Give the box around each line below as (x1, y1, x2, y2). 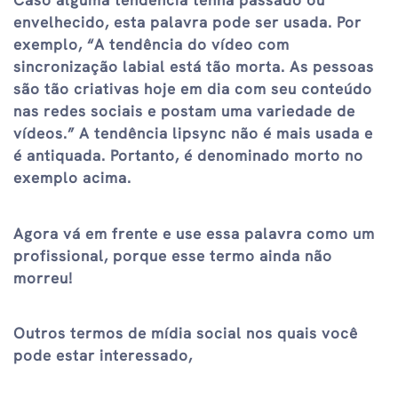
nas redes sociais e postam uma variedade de (13, 101, 355, 122)
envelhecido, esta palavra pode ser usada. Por (13, 12, 362, 33)
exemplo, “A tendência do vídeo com (13, 35, 290, 55)
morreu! (13, 267, 73, 288)
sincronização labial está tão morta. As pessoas (13, 57, 374, 77)
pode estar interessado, (13, 346, 193, 366)
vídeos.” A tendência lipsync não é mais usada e (13, 123, 373, 144)
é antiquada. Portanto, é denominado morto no (13, 146, 363, 166)
